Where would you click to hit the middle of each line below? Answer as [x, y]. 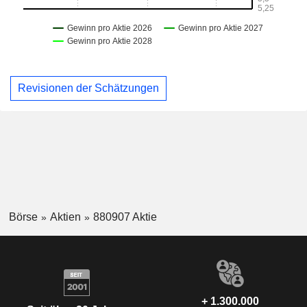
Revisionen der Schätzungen [88, 88]
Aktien [65, 217]
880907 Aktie [125, 217]
